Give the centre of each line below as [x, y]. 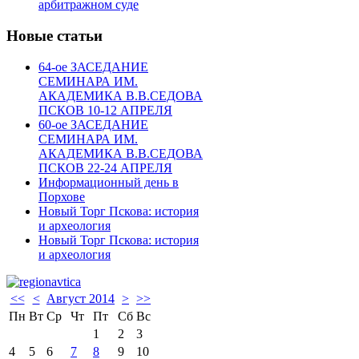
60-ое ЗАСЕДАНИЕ [93, 124]
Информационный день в [109, 182]
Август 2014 [81, 298]
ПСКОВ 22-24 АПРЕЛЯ [105, 167]
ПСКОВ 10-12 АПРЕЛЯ [105, 110]
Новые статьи [54, 35]
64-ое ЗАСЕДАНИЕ [93, 67]
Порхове [62, 196]
